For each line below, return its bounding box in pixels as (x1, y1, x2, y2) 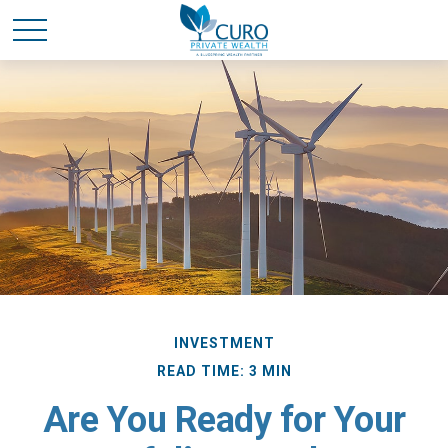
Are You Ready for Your (42, 399, 406, 441)
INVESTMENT (173, 335, 275, 351)
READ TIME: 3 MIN (156, 363, 292, 379)
